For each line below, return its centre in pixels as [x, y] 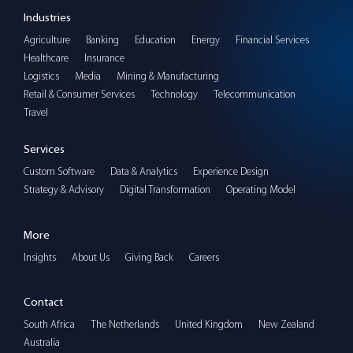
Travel [36, 112]
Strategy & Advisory [64, 189]
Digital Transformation [165, 189]
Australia [42, 342]
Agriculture [47, 39]
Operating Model [261, 189]
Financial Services [272, 39]
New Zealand [286, 324]
